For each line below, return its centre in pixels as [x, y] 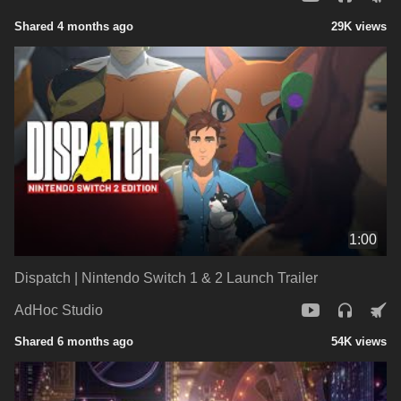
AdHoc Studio [59, 311]
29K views [359, 26]
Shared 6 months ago [74, 341]
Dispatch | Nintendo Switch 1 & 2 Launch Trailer [166, 277]
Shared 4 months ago [74, 26]
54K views [359, 341]
